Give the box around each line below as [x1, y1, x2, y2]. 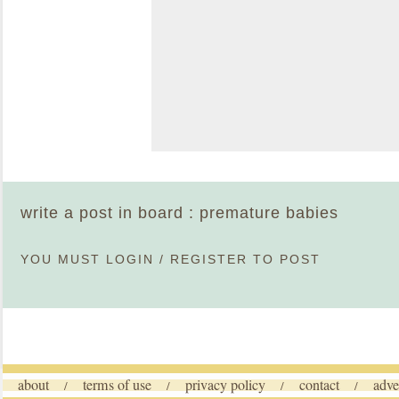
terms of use [83, 375, 151, 395]
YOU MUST [20, 253, 106, 266]
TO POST [248, 253, 321, 266]
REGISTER [170, 253, 248, 266]
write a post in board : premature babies [20, 204, 338, 222]
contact [299, 375, 339, 395]
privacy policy [185, 375, 265, 395]
